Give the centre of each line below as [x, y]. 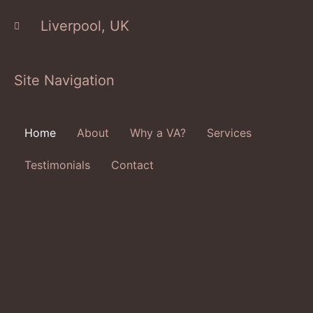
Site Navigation [64, 80]
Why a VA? [158, 133]
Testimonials [57, 165]
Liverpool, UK [85, 26]
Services [229, 133]
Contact [132, 165]
